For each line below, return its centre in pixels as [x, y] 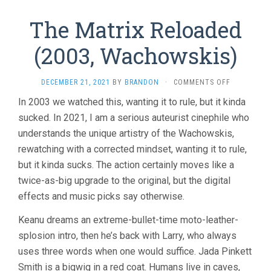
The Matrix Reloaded [135, 30]
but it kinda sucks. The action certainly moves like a [126, 165]
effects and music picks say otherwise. [101, 197]
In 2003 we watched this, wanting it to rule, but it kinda [132, 102]
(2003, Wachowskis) [135, 56]
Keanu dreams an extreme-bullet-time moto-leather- [128, 220]
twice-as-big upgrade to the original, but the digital [124, 181]
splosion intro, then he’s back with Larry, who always [127, 236]
